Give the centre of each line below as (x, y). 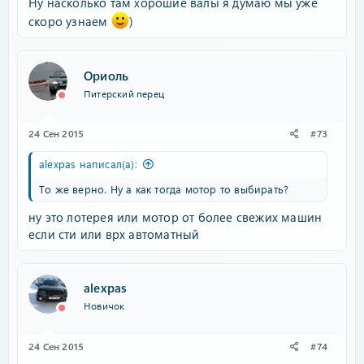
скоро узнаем (70, 21)
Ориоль (106, 75)
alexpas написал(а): (88, 164)
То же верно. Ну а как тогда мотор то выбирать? (164, 189)
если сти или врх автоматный (114, 234)
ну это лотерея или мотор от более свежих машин (175, 217)
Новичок (104, 306)
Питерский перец (124, 93)
